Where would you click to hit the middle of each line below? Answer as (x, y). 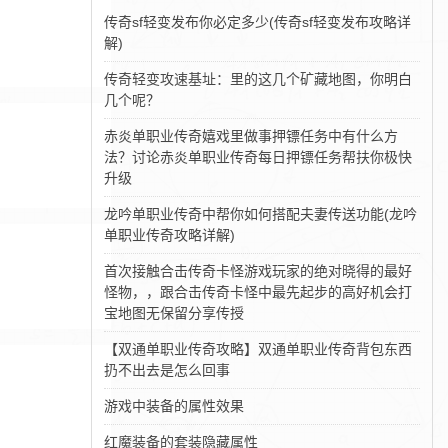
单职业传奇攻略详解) (170, 235)
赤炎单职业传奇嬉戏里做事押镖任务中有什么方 (251, 136)
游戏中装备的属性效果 (174, 406)
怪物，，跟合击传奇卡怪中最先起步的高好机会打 (258, 292)
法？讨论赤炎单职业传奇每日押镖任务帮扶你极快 (258, 157)
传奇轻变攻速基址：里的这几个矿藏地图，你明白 (258, 79)
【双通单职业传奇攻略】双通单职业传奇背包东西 (258, 349)
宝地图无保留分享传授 (174, 313)
